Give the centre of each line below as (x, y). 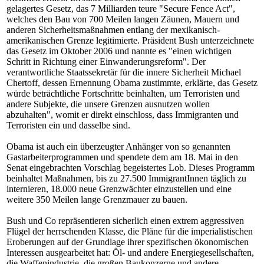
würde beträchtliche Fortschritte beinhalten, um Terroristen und (123, 93)
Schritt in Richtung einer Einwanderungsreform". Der (106, 62)
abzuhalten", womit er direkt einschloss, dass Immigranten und (123, 115)
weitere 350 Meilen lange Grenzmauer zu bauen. (97, 199)
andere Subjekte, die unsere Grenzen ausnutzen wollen (108, 104)
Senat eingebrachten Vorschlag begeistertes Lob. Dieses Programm (131, 168)
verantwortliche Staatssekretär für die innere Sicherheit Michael (124, 72)
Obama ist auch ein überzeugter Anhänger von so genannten (118, 146)
